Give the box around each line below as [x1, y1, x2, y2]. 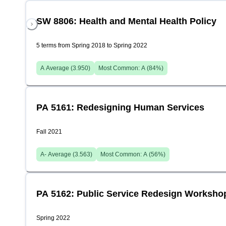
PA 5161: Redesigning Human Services [36, 102, 204, 112]
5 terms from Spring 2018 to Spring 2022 [36, 42, 147, 49]
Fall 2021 [36, 128, 62, 135]
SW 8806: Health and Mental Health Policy [36, 16, 216, 26]
